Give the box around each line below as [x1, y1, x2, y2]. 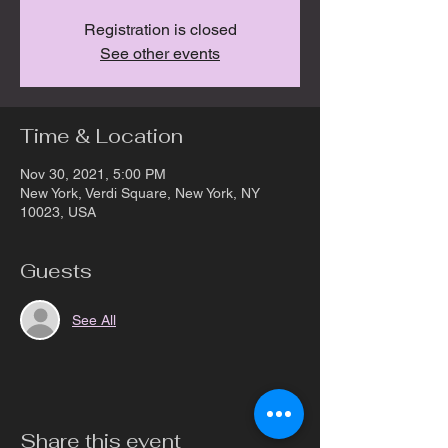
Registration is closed [83, 20, 237, 39]
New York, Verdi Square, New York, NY [20, 185, 260, 201]
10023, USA [20, 204, 96, 220]
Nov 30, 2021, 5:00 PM [20, 166, 166, 182]
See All [72, 311, 116, 328]
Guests [20, 258, 92, 284]
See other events [100, 44, 220, 63]
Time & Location [20, 123, 183, 149]
